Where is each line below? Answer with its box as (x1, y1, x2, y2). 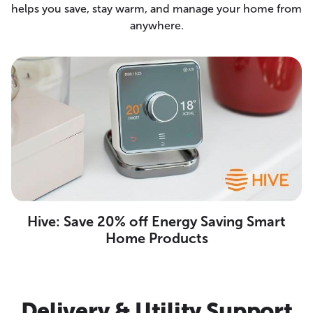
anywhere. (129, 18, 184, 32)
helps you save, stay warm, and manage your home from (11, 1, 302, 15)
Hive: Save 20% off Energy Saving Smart (27, 212, 286, 230)
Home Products (105, 229, 208, 247)
